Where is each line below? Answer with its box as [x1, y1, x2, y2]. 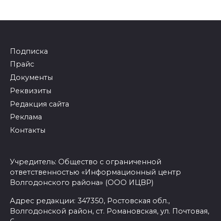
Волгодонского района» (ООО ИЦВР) [10, 178, 153, 187]
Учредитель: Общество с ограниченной [10, 157, 161, 166]
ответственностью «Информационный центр [10, 167, 181, 177]
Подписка [10, 46, 48, 56]
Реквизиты [10, 86, 51, 95]
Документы [10, 73, 53, 82]
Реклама [10, 112, 42, 122]
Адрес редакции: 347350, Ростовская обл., [10, 196, 170, 205]
